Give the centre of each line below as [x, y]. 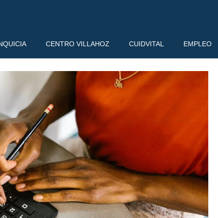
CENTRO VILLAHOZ [78, 44]
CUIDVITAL [146, 44]
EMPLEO [198, 44]
